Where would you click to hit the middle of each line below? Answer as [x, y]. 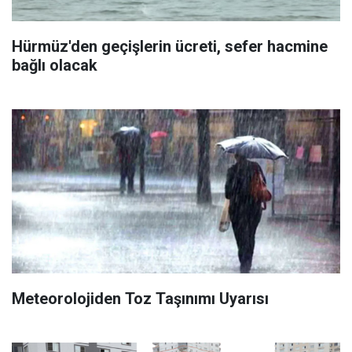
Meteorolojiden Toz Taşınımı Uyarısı [140, 298]
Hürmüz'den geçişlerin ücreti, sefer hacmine [170, 46]
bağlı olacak [55, 65]
